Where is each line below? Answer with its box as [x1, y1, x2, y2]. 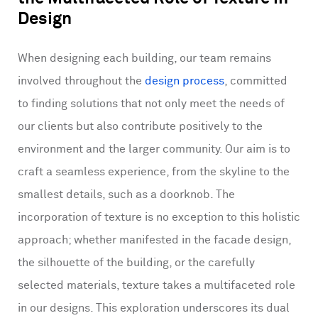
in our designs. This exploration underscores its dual [18, 302, 290, 314]
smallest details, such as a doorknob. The [18, 188, 235, 201]
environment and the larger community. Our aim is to [18, 143, 290, 155]
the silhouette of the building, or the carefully [18, 256, 255, 269]
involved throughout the [18, 75, 145, 87]
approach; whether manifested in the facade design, [18, 234, 291, 246]
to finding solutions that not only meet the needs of [18, 97, 285, 110]
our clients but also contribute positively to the [18, 120, 263, 133]
